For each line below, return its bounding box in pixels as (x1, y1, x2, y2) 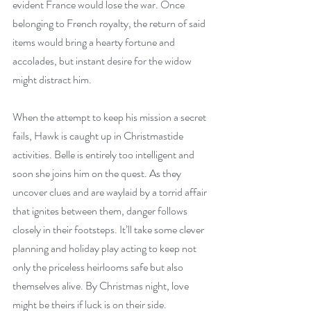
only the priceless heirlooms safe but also (12, 259, 185, 275)
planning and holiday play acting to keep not (12, 240, 199, 256)
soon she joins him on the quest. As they (12, 165, 183, 181)
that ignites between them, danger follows (12, 203, 190, 219)
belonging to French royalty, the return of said (12, 15, 208, 31)
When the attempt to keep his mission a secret (12, 109, 208, 125)
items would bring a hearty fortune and (12, 34, 177, 50)
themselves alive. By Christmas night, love (12, 278, 191, 294)
